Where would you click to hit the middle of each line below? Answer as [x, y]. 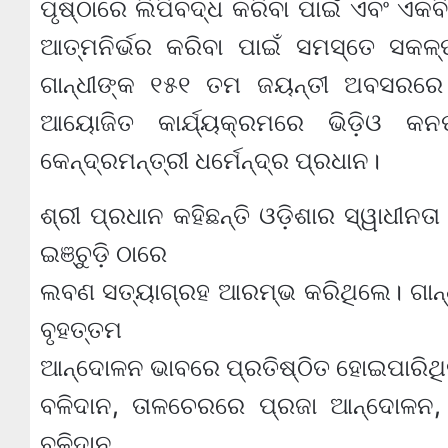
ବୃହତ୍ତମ [80, 329]
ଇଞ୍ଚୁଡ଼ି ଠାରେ [103, 253]
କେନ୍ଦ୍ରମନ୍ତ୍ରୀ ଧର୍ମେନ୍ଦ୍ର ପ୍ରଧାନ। [209, 160]
